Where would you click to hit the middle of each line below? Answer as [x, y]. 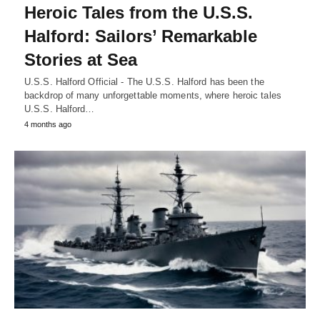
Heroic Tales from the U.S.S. [139, 12]
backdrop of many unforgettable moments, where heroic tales [153, 95]
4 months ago [48, 124]
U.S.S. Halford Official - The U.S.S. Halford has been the [144, 81]
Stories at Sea [81, 59]
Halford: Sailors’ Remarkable [141, 36]
